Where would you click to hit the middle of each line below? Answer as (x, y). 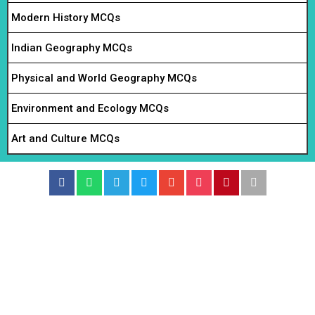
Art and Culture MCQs (65, 138)
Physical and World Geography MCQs (104, 78)
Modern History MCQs (66, 17)
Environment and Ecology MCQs (90, 108)
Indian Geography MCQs (72, 47)
